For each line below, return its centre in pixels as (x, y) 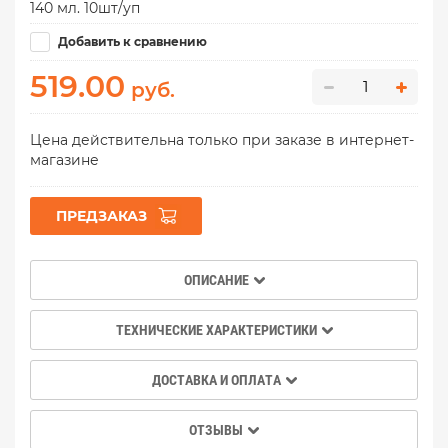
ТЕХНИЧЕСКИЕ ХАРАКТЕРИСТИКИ (216, 329)
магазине (64, 159)
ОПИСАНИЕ (216, 279)
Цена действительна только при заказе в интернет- (222, 139)
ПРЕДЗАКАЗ (101, 215)
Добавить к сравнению (131, 41)
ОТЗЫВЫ (216, 429)
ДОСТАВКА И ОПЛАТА (216, 379)
